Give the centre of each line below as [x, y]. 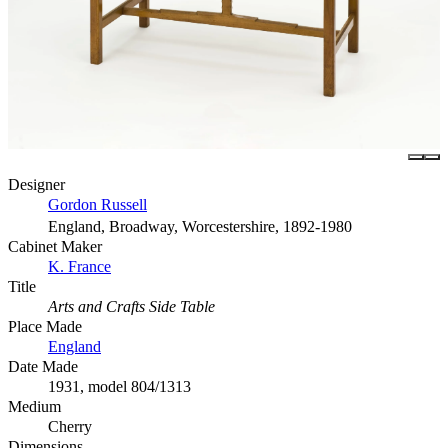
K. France [79, 266]
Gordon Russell [97, 204]
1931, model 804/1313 [119, 386]
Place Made [45, 326]
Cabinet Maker [55, 246]
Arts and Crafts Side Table [131, 306]
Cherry [70, 426]
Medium [34, 406]
